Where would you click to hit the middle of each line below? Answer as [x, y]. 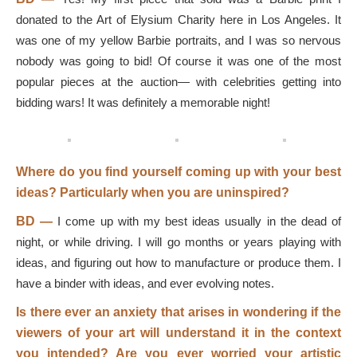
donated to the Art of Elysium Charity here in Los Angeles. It [178, 20]
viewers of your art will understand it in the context [178, 333]
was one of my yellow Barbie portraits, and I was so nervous [178, 40]
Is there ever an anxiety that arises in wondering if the [178, 312]
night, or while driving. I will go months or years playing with [178, 242]
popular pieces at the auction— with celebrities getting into [178, 82]
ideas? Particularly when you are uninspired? [153, 192]
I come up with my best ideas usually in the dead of [200, 221]
